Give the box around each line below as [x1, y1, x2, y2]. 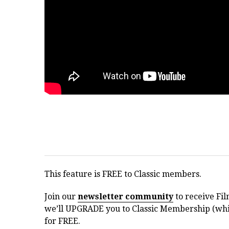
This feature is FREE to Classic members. [44, 169, 201, 179]
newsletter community [78, 192, 173, 202]
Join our [44, 192, 78, 202]
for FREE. [44, 216, 80, 226]
